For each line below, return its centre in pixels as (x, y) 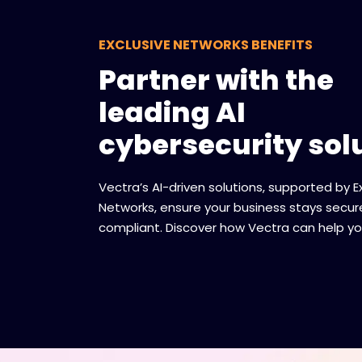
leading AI (172, 112)
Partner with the (216, 80)
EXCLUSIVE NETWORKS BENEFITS (206, 45)
